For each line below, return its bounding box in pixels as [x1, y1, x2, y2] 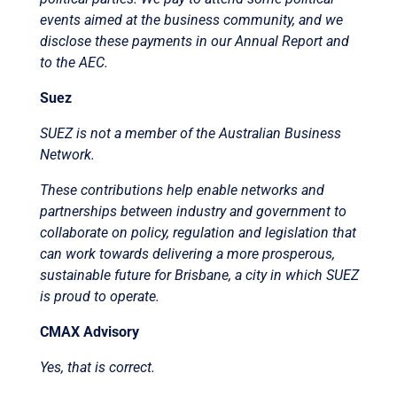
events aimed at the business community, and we [39, 11, 343, 28]
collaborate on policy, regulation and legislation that [39, 223, 356, 241]
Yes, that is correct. [39, 358, 159, 376]
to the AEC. [39, 53, 108, 71]
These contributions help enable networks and [39, 181, 324, 198]
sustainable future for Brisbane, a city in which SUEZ [39, 266, 359, 284]
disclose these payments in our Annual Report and [39, 32, 349, 50]
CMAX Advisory [39, 323, 139, 340]
